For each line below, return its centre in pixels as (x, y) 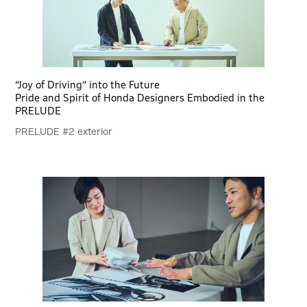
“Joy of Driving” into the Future (88, 84)
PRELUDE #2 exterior (64, 132)
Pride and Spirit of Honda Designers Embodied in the (140, 97)
